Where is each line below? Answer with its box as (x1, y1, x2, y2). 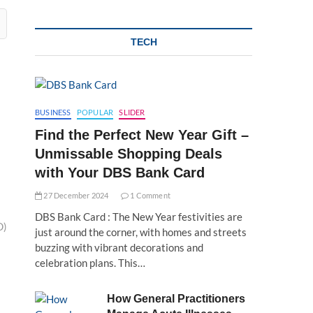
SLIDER (119, 108, 145, 117)
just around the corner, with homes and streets (35, 226, 247, 238)
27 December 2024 (42, 191, 109, 200)
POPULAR (76, 108, 114, 117)
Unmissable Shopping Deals (35, 146, 222, 161)
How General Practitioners (107, 293, 246, 305)
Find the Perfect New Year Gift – (35, 127, 249, 143)
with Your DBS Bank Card (35, 165, 205, 180)
